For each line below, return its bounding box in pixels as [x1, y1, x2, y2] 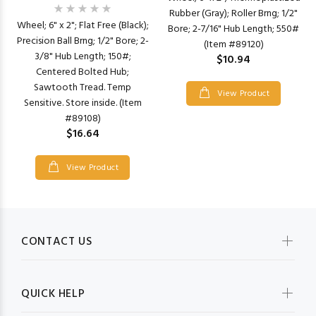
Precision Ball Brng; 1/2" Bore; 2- [16, 33, 149, 50]
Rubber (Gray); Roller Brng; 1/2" [169, 6, 298, 22]
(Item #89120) [203, 37, 264, 53]
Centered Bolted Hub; [36, 64, 129, 81]
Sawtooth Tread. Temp [34, 80, 131, 97]
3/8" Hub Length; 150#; [34, 49, 131, 66]
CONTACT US [21, 233, 92, 252]
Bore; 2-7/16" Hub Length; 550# [168, 21, 299, 37]
